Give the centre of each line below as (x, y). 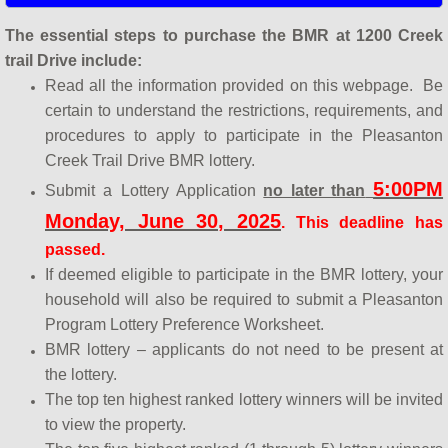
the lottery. (81, 375)
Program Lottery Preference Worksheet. (184, 325)
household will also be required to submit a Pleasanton (244, 300)
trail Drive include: (73, 61)
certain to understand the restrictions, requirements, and (244, 111)
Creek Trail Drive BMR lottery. (150, 161)
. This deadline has (362, 223)
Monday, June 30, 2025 (163, 221)
